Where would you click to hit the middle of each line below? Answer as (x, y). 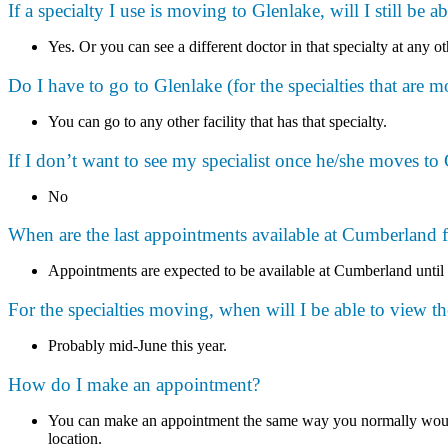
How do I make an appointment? (134, 384)
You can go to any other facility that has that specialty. (217, 121)
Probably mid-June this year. (137, 346)
